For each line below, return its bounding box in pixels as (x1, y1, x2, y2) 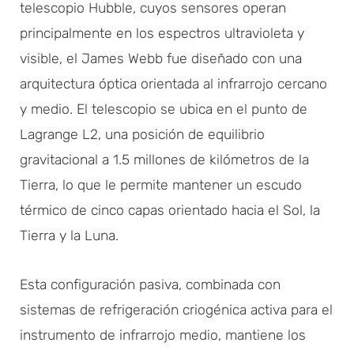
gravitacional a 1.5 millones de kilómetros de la (20, 151, 309, 168)
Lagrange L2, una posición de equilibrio (20, 126, 265, 142)
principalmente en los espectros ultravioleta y (20, 24, 304, 41)
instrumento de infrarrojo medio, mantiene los (20, 326, 306, 343)
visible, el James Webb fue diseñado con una (20, 50, 302, 66)
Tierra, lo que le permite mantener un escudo (20, 176, 302, 193)
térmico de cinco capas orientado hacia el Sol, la (20, 201, 320, 218)
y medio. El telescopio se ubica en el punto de (20, 100, 307, 117)
